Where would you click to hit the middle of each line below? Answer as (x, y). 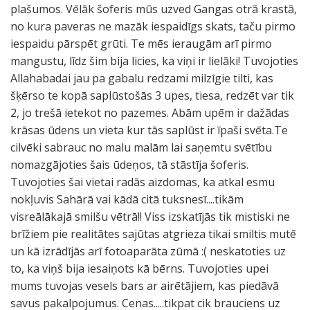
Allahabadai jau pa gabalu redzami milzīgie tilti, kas (142, 78)
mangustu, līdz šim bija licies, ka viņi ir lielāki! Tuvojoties (154, 61)
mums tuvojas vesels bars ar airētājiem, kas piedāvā (145, 286)
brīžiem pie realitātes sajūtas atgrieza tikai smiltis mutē (153, 234)
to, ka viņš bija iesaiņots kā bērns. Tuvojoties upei (139, 268)
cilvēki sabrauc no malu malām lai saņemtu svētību (141, 147)
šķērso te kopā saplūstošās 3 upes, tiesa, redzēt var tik (152, 95)
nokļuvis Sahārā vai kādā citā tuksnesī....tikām (127, 199)
